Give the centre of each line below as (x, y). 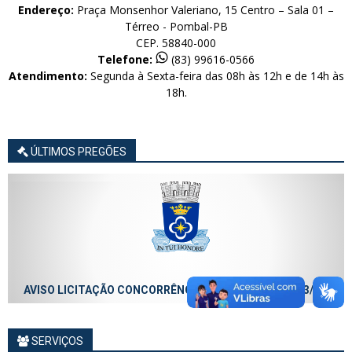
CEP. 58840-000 (176, 42)
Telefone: (125, 59)
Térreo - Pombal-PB (176, 26)
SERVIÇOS (56, 341)
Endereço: (46, 9)
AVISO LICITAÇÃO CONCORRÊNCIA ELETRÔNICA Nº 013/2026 (176, 290)
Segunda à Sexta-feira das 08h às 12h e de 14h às (215, 75)
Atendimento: (48, 75)
